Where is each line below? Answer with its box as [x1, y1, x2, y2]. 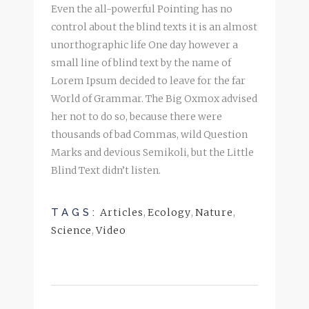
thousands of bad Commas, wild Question [51, 128, 248, 141]
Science [51, 223, 92, 237]
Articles [100, 206, 143, 219]
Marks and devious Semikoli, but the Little [51, 146, 254, 159]
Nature [195, 206, 233, 219]
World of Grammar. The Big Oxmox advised [51, 92, 257, 105]
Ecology [148, 206, 191, 219]
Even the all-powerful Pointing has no [51, 2, 232, 15]
